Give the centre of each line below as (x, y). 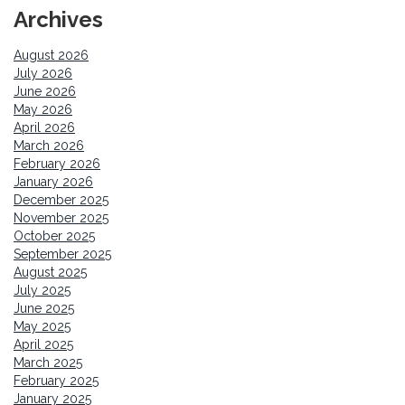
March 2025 (48, 363)
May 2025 (42, 327)
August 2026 (51, 56)
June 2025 (44, 309)
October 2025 (54, 236)
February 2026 (57, 164)
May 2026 (43, 110)
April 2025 (43, 345)
